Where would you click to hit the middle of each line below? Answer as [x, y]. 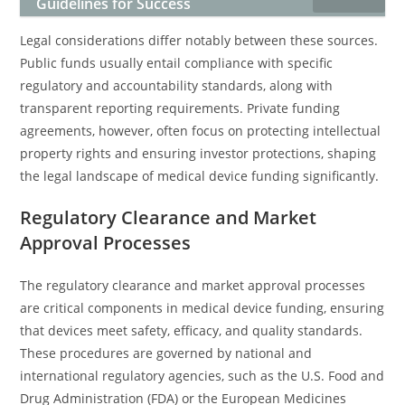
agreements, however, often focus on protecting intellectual [201, 131]
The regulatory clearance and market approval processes [193, 285]
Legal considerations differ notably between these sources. [199, 40]
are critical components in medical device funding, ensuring [202, 308]
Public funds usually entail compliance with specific [177, 63]
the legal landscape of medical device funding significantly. [200, 176]
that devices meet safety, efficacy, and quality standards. [192, 330]
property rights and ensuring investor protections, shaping [198, 153]
